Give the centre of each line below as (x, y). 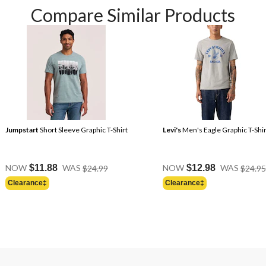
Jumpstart (22, 129)
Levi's (172, 129)
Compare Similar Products (133, 15)
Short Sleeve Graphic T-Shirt (83, 129)
